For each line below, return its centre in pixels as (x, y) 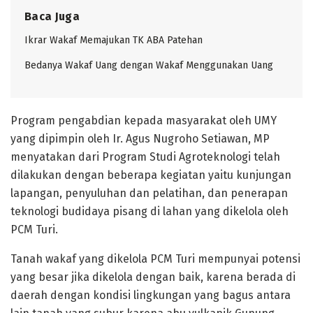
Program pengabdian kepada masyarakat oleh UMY (144, 120)
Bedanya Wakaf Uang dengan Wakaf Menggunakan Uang (149, 65)
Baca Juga (52, 16)
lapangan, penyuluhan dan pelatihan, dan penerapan (149, 193)
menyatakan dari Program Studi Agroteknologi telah (145, 156)
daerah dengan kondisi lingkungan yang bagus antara (151, 295)
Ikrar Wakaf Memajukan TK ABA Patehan (114, 40)
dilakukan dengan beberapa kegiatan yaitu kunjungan (151, 175)
